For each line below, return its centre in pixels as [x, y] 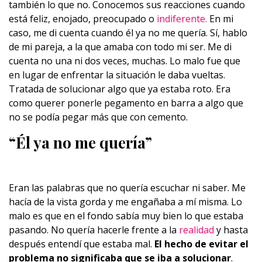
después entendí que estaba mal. [82, 244]
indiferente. [182, 19]
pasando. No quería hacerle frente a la [94, 230]
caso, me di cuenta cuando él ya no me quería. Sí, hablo [128, 33]
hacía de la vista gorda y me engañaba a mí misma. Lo [125, 202]
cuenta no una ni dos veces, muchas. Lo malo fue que [125, 61]
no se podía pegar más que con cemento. [98, 117]
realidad [196, 230]
